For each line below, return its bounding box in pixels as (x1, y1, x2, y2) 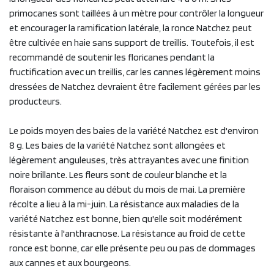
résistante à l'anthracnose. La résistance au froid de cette (9, 227, 245, 239)
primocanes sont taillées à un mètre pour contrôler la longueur (9, 7, 264, 19)
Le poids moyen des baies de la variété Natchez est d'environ (9, 124, 259, 136)
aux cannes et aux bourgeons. (9, 256, 131, 268)
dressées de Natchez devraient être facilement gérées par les (9, 80, 261, 92)
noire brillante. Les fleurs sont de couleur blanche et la (9, 168, 227, 180)
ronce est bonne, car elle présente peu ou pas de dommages (9, 242, 256, 254)
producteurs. (9, 95, 62, 107)
